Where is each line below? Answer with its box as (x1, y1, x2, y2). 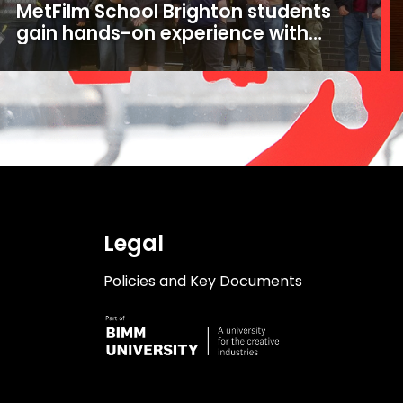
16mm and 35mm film (16, 42, 219, 68)
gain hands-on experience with (16, 21, 309, 47)
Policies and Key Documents (103, 271, 302, 291)
